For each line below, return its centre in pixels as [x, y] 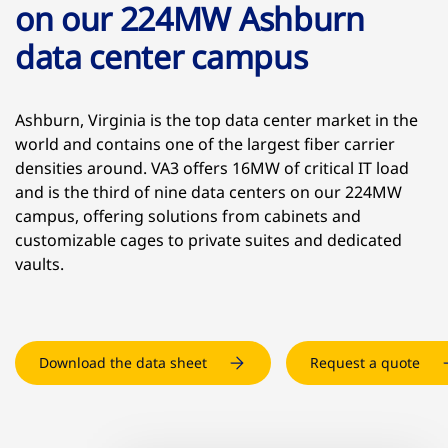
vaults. [39, 264]
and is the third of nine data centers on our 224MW [208, 192]
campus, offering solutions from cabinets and [188, 216]
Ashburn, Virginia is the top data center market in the [216, 120]
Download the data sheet [123, 362]
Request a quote [365, 362]
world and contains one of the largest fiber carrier [205, 144]
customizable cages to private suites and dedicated [208, 240]
